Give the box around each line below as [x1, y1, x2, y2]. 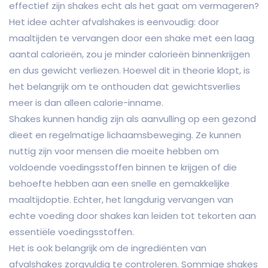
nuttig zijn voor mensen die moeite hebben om [9, 145, 219, 158]
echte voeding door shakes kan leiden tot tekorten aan [9, 209, 256, 223]
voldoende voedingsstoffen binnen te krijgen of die [9, 161, 237, 174]
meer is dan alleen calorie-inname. [9, 96, 163, 109]
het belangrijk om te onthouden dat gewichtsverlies [9, 80, 240, 93]
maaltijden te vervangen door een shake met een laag [9, 32, 254, 45]
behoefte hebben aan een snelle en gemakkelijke [9, 177, 230, 190]
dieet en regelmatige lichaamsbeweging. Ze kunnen [9, 129, 241, 142]
